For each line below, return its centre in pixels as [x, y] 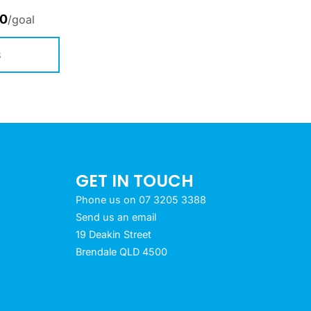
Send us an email [116, 217]
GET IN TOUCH [134, 181]
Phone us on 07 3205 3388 [141, 200]
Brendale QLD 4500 [121, 252]
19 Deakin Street [113, 234]
